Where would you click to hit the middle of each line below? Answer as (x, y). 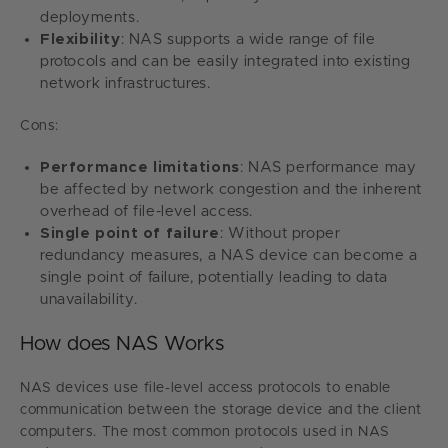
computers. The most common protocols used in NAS (205, 432)
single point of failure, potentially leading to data (214, 278)
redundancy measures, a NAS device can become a (229, 256)
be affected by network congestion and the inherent (231, 190)
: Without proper (280, 234)
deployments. (90, 18)
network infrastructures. (125, 84)
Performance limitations (140, 168)
